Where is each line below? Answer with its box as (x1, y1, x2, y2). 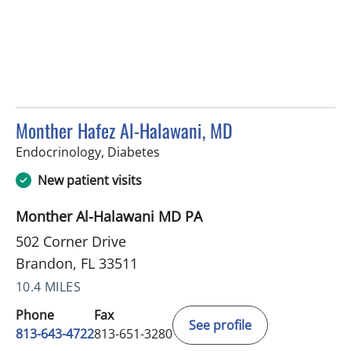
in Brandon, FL (159, 143, 244, 161)
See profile (189, 317, 251, 335)
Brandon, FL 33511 (16, 254, 138, 273)
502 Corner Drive (16, 232, 126, 251)
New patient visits (38, 172, 142, 190)
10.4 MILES (16, 278, 81, 296)
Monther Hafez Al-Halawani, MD (16, 116, 233, 145)
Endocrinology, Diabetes (16, 143, 160, 161)
